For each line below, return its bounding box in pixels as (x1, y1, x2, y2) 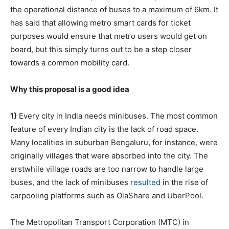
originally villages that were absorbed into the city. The (10, 151, 208, 161)
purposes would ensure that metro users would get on (10, 31, 207, 41)
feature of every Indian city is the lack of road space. (10, 124, 198, 134)
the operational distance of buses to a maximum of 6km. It (10, 5, 218, 14)
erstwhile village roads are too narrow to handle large (10, 164, 203, 174)
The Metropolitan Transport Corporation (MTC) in (10, 217, 189, 227)
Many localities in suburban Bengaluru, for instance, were (10, 138, 218, 147)
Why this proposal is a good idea (10, 84, 129, 94)
